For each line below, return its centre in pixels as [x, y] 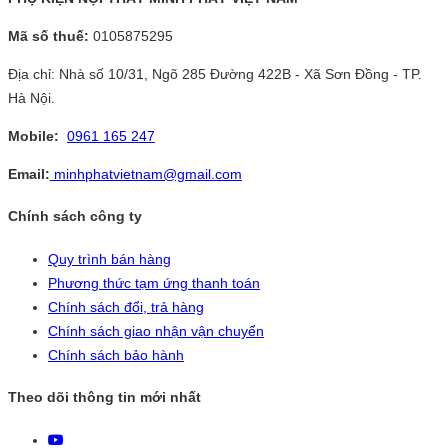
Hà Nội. [31, 97]
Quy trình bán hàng [109, 258]
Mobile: [35, 135]
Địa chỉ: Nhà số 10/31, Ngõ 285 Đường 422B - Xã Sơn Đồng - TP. [215, 73]
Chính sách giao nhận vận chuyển [156, 330]
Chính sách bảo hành [116, 354]
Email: [29, 173]
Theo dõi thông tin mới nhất [104, 397]
